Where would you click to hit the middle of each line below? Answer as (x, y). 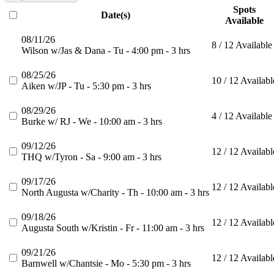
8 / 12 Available (242, 45)
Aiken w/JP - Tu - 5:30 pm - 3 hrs (86, 86)
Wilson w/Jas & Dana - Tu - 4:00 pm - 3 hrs (106, 51)
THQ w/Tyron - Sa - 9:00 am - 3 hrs (91, 157)
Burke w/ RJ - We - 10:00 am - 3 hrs (92, 122)
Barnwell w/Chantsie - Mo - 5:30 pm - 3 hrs (106, 264)
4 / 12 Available (242, 116)
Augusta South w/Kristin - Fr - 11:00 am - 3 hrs (113, 228)
